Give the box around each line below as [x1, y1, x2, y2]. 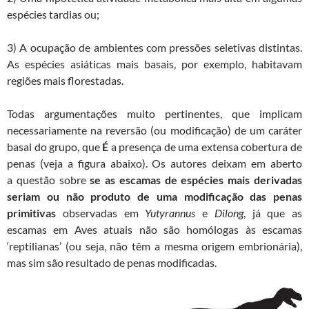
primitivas [7, 206, 56, 220]
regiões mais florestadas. [7, 74, 123, 88]
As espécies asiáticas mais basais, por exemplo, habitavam [7, 57, 302, 71]
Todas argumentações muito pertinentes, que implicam [7, 107, 302, 121]
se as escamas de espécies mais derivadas [90, 173, 303, 187]
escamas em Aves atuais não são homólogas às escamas [7, 223, 302, 237]
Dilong [214, 206, 243, 220]
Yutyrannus [145, 206, 196, 220]
